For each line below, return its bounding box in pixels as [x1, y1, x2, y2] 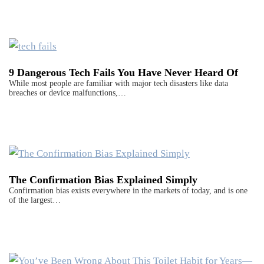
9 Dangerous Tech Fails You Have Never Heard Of [9, 67, 238, 79]
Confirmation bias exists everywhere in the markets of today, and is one [9, 186, 247, 196]
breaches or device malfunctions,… [9, 88, 126, 98]
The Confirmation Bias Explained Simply [9, 174, 197, 186]
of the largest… [9, 196, 61, 205]
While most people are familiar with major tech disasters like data [9, 79, 228, 88]
